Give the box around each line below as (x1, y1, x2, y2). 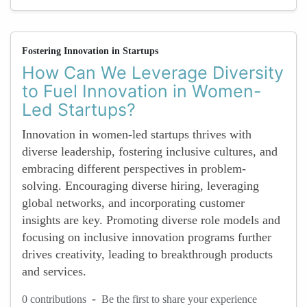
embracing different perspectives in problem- (22, 162, 246, 175)
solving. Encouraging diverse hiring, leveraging (22, 179, 259, 193)
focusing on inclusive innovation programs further (22, 230, 271, 244)
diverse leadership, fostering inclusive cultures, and (22, 145, 278, 158)
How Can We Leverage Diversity (22, 62, 284, 83)
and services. (22, 265, 86, 278)
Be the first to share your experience (101, 293, 257, 305)
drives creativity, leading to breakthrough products (22, 247, 273, 261)
